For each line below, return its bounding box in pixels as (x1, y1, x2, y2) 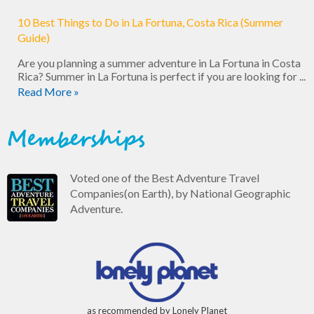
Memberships (7, 125, 144, 156)
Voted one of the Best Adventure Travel (70, 171, 259, 185)
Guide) (18, 31, 50, 45)
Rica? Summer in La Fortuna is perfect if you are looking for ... (18, 69, 306, 83)
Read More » (18, 85, 79, 99)
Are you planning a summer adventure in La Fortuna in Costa (18, 56, 301, 70)
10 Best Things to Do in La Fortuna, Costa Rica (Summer (18, 15, 283, 29)
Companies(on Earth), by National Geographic (70, 186, 291, 200)
